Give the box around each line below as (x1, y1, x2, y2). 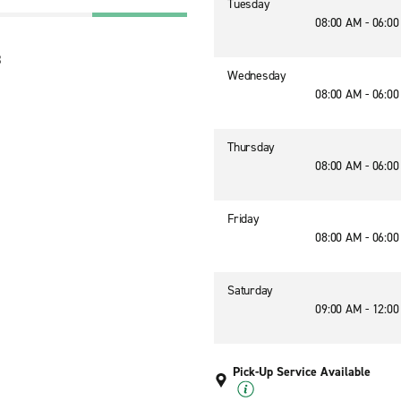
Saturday (227, 282, 273, 299)
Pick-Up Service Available (233, 363, 371, 380)
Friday (227, 210, 260, 227)
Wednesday (227, 67, 286, 84)
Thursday (227, 139, 275, 156)
